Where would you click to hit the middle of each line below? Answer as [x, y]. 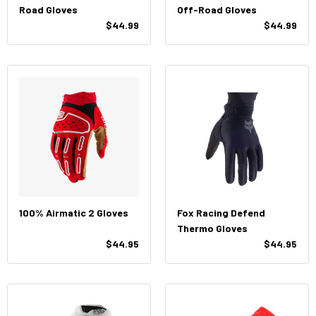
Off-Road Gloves [217, 10]
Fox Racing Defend [221, 213]
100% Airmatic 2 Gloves [74, 213]
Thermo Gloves [212, 228]
